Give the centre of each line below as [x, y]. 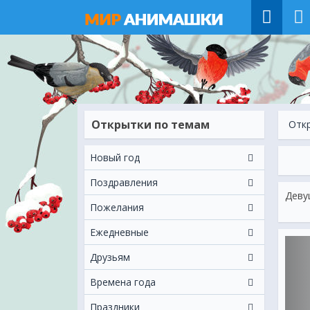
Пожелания [117, 207]
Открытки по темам [151, 125]
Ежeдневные [119, 232]
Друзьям [110, 257]
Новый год [115, 157]
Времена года [123, 282]
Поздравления [124, 182]
